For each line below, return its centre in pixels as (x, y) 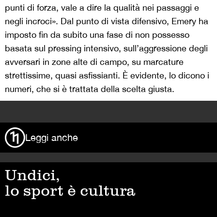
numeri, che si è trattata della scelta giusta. (90, 89)
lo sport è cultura (70, 190)
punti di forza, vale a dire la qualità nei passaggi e (102, 7)
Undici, (32, 175)
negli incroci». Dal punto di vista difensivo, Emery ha (107, 21)
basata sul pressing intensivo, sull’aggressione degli (106, 48)
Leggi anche (52, 137)
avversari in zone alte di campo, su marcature (94, 62)
